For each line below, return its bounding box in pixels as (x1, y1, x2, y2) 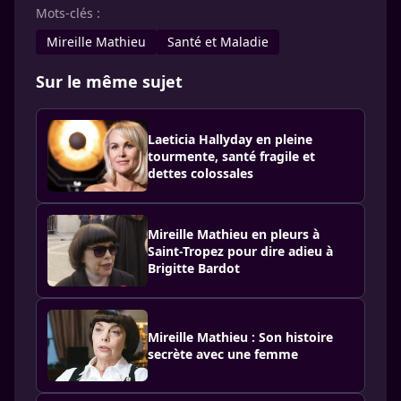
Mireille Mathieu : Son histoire (148, 328, 333, 346)
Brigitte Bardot (148, 259, 240, 277)
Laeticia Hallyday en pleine (148, 130, 312, 148)
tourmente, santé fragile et (148, 147, 315, 165)
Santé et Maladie (167, 33, 269, 51)
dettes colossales (148, 164, 253, 182)
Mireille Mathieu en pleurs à (148, 225, 320, 243)
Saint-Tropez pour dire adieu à (148, 242, 333, 260)
